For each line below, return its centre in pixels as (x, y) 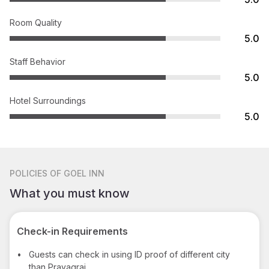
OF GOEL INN (77, 173)
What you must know (70, 193)
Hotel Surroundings (48, 100)
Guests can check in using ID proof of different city (129, 254)
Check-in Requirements (72, 231)
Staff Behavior (38, 61)
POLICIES (29, 173)
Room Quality (36, 22)
